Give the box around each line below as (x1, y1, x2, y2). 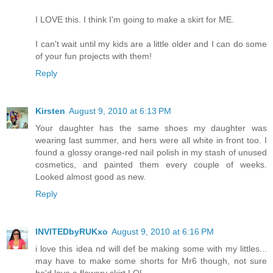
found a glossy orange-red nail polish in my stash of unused (35, 147, 267, 157)
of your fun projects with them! (35, 51, 152, 61)
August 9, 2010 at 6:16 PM (112, 226, 214, 236)
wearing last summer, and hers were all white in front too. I (35, 135, 267, 145)
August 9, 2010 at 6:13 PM (69, 105, 171, 116)
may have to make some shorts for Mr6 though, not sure (35, 255, 267, 266)
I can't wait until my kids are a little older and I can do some (35, 38, 267, 49)
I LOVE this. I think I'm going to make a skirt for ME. (35, 14, 234, 24)
